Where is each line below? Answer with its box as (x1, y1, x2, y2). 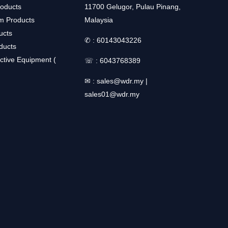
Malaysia (84, 15, 113, 24)
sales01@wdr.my (84, 90, 139, 98)
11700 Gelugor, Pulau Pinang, (84, 2, 181, 11)
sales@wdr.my (97, 76, 144, 85)
